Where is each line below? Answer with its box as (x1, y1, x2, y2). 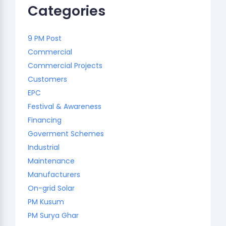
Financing (28, 115, 62, 125)
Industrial (28, 142, 60, 152)
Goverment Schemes (28, 128, 104, 139)
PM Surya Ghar (28, 210, 79, 220)
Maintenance (28, 155, 75, 166)
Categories (28, 1, 105, 20)
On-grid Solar (28, 183, 75, 193)
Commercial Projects (28, 60, 102, 71)
